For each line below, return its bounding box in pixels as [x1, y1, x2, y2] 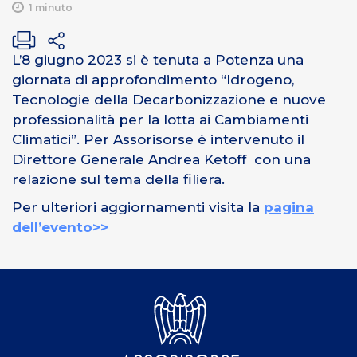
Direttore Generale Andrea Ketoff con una [12, 151, 311, 167]
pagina [264, 198, 314, 215]
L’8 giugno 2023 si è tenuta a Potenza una [12, 51, 304, 68]
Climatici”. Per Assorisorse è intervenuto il [12, 131, 304, 147]
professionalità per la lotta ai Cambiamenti [12, 111, 308, 127]
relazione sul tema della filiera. [12, 171, 225, 187]
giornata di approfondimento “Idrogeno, [12, 71, 294, 88]
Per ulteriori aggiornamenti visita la [12, 198, 264, 215]
